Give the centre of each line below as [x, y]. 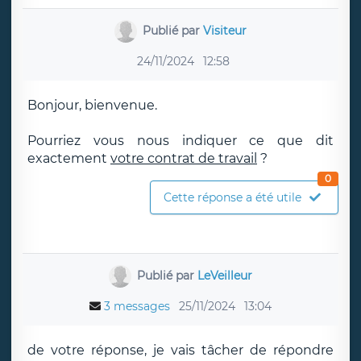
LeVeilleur [225, 275]
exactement [69, 158]
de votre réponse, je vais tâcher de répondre [180, 350]
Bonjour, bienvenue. [92, 105]
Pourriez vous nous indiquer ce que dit [180, 141]
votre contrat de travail [184, 158]
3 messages [137, 306]
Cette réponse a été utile [232, 197]
